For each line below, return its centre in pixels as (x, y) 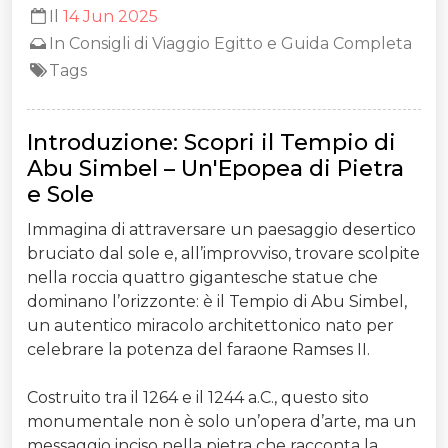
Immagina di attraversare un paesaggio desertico (221, 229)
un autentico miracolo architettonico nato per (210, 325)
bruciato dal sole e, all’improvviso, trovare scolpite (223, 253)
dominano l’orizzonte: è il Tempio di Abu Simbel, (217, 301)
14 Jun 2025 (111, 16)
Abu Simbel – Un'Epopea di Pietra (215, 168)
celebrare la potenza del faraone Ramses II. (198, 349)
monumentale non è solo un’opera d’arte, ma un (221, 421)
